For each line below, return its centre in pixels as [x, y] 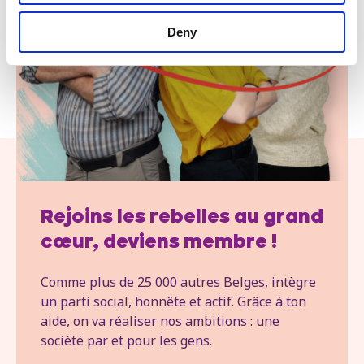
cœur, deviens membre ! [159, 243]
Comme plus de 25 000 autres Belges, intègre [178, 282]
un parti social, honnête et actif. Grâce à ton [173, 302]
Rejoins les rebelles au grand [182, 218]
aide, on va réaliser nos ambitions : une [160, 321]
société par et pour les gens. [126, 341]
